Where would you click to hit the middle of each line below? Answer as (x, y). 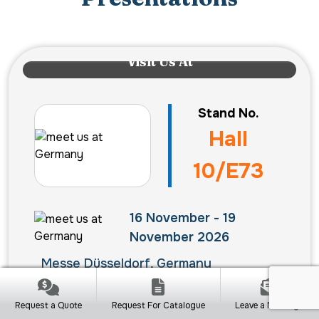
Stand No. (228, 114)
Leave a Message (270, 305)
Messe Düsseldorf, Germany (126, 264)
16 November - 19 (182, 218)
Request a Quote (48, 305)
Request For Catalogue (158, 305)
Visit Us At (159, 62)
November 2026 (179, 237)
